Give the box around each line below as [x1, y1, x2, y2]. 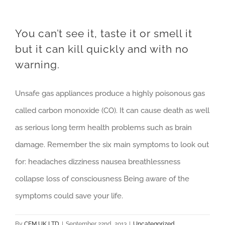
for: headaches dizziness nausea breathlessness [15, 157, 180, 166]
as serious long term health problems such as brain [15, 123, 192, 132]
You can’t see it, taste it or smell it [15, 27, 192, 40]
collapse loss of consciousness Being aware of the [15, 174, 189, 183]
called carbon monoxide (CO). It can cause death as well [15, 106, 209, 115]
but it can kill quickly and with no [15, 43, 189, 55]
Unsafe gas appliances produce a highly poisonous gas [15, 89, 205, 98]
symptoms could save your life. [15, 191, 123, 200]
